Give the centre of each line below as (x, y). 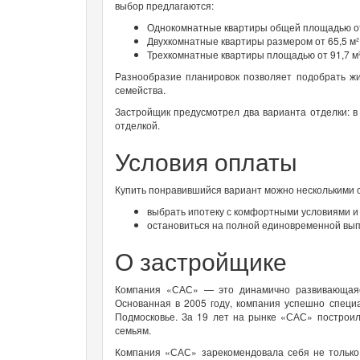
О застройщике (201, 260)
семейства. (140, 89)
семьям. (133, 329)
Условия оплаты (206, 161)
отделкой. (137, 125)
